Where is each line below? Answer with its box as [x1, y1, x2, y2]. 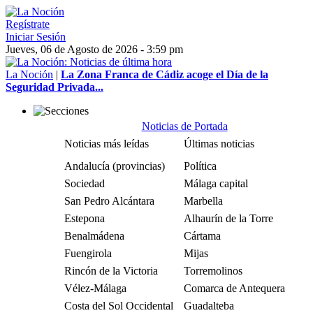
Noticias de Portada [141, 120, 228, 132]
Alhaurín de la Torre [184, 212, 273, 224]
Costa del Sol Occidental [64, 300, 173, 312]
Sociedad [64, 177, 105, 189]
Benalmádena [64, 230, 124, 242]
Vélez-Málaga [64, 282, 126, 294]
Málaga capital [184, 177, 248, 189]
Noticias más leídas [64, 138, 149, 150]
